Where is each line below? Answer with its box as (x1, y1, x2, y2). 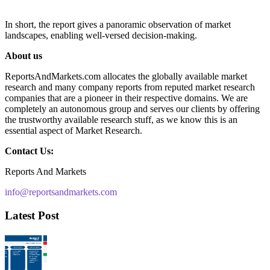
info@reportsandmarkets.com (5, 186, 117, 197)
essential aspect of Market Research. (5, 125, 142, 136)
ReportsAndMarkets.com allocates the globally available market (5, 71, 247, 81)
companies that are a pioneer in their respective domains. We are (5, 92, 248, 103)
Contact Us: (5, 145, 54, 156)
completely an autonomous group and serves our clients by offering (5, 103, 260, 114)
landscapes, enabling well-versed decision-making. (5, 30, 197, 40)
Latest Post (5, 209, 59, 222)
